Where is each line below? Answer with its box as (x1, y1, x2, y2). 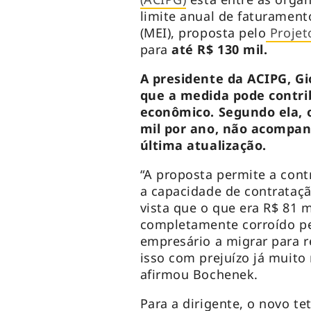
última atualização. (140, 137, 267, 154)
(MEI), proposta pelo (140, 24, 267, 42)
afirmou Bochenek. (140, 266, 258, 283)
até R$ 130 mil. (167, 41, 268, 58)
